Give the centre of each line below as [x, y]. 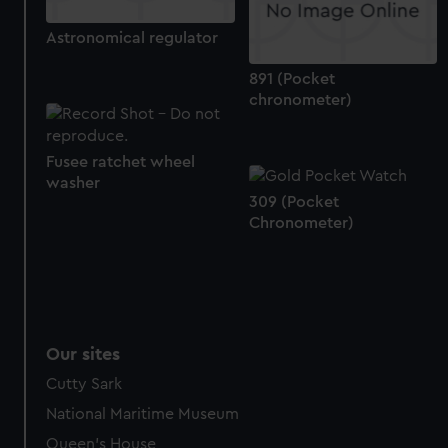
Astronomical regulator [132, 37]
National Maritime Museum [143, 414]
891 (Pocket [291, 78]
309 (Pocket [293, 201]
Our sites [83, 354]
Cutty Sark [84, 384]
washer [73, 182]
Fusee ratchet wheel [121, 161]
